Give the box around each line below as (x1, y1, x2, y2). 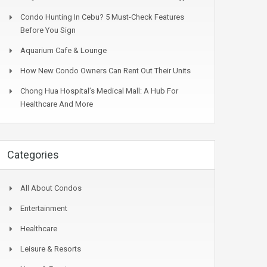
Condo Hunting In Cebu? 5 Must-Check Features (20, 13, 184, 21)
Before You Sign (20, 26, 76, 35)
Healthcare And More (20, 100, 93, 108)
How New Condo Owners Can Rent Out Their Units (20, 66, 191, 75)
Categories (7, 148, 59, 161)
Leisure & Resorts (20, 244, 81, 253)
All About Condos (20, 184, 82, 193)
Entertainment (20, 204, 67, 213)
